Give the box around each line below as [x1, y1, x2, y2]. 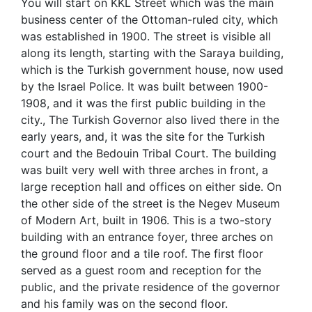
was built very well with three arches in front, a [21, 163, 268, 177]
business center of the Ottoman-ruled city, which [21, 13, 278, 26]
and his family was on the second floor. [21, 297, 228, 311]
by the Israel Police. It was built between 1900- [21, 79, 268, 93]
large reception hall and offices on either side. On [21, 180, 281, 194]
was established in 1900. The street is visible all [21, 29, 271, 43]
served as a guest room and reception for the [21, 263, 261, 277]
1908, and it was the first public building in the [21, 96, 265, 110]
